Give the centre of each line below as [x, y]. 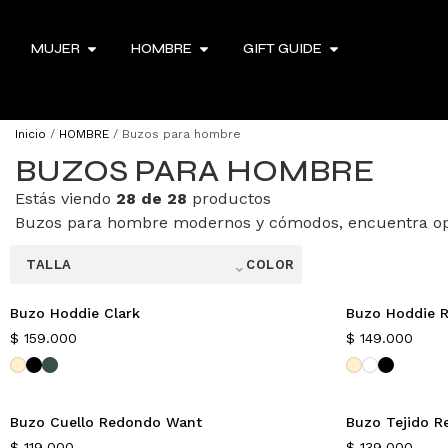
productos [229, 198]
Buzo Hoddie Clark [75, 313]
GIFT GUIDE [282, 48]
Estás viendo [65, 198]
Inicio [30, 134]
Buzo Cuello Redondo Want [106, 422]
